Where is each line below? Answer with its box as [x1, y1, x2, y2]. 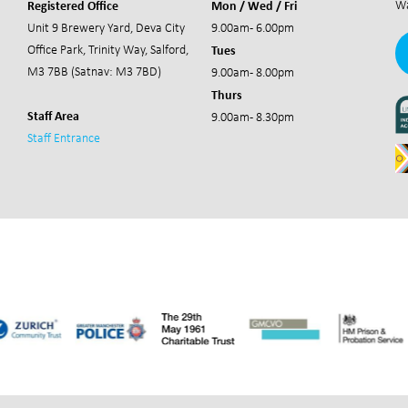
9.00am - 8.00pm [211, 65, 294, 80]
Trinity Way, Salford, [86, 42, 189, 57]
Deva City [133, 20, 185, 36]
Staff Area [27, 107, 79, 124]
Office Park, [27, 42, 86, 57]
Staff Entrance [27, 130, 100, 146]
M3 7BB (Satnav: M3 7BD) [27, 64, 161, 79]
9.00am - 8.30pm [211, 109, 294, 125]
